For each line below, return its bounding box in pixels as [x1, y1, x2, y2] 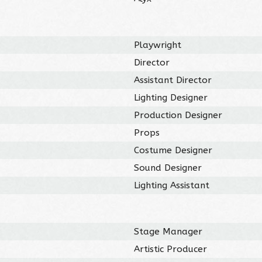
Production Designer [134, 109, 223, 120]
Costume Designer [134, 144, 213, 156]
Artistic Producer [134, 243, 208, 254]
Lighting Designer [134, 92, 208, 103]
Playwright [134, 39, 182, 50]
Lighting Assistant [134, 180, 210, 191]
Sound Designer [134, 162, 202, 173]
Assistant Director [134, 74, 212, 85]
